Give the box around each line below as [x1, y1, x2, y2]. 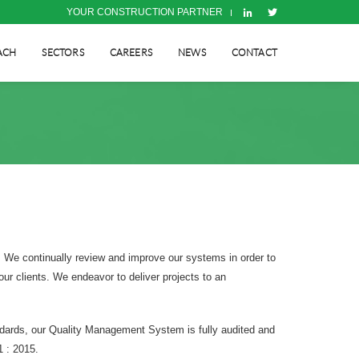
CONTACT [231, 47, 277, 58]
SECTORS [42, 47, 84, 58]
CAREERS [109, 47, 152, 58]
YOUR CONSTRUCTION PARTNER [67, 6, 224, 18]
